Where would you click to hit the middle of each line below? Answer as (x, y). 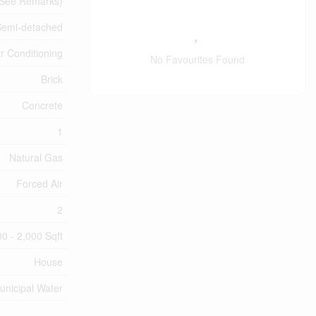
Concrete (42, 105)
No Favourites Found (197, 59)
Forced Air (39, 183)
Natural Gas (36, 157)
